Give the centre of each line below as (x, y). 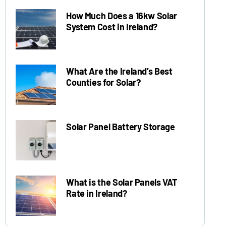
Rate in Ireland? (97, 193)
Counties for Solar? (103, 82)
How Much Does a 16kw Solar (122, 16)
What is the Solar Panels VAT (122, 182)
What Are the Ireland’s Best (119, 71)
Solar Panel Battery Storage (121, 127)
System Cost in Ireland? (112, 27)
